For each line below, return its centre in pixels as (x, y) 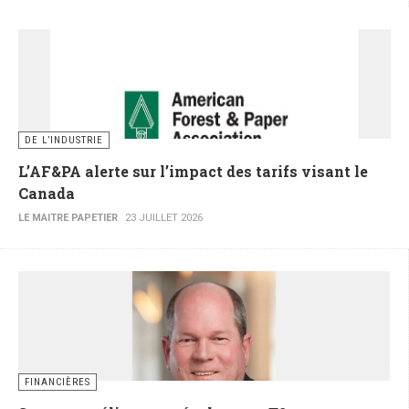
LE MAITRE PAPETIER (68, 218)
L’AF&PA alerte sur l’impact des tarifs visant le (193, 172)
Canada (47, 194)
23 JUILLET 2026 (164, 218)
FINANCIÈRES (58, 383)
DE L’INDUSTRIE (64, 141)
